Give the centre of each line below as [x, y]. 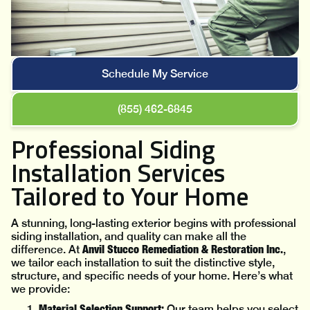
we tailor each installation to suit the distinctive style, [143, 263]
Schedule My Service [155, 74]
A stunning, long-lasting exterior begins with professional [154, 224]
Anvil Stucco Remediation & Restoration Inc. [183, 249]
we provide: [40, 289]
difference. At [47, 250]
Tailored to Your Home [130, 197]
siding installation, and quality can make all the [129, 237]
